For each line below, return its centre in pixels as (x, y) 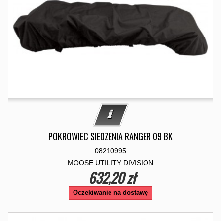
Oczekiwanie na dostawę (110, 193)
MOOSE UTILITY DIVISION (110, 163)
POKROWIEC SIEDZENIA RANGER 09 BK (110, 136)
